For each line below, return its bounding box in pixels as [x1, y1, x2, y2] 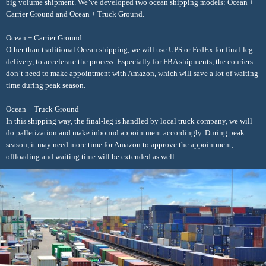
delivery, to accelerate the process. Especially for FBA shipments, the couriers [6, 56, 253, 66]
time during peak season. [6, 80, 85, 90]
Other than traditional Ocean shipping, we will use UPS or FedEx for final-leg [6, 45, 253, 54]
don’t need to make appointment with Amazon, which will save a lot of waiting [6, 68, 258, 78]
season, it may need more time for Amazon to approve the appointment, [6, 140, 233, 149]
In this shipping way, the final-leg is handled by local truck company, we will [6, 116, 252, 125]
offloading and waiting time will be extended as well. [6, 151, 176, 161]
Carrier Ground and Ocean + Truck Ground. [6, 9, 144, 18]
